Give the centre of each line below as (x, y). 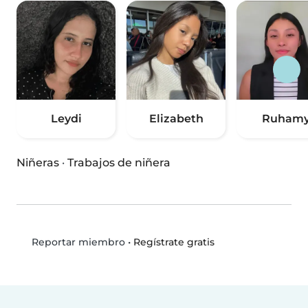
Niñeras (38, 163)
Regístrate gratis (174, 242)
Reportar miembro (77, 242)
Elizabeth (176, 119)
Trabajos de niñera (119, 163)
